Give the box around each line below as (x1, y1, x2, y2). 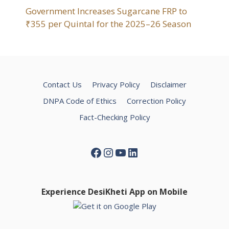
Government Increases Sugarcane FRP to (26, 5, 187, 17)
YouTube (114, 143, 165, 161)
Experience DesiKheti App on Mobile (41, 186, 188, 198)
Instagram (102, 143, 160, 161)
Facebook (89, 143, 143, 161)
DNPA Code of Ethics (43, 96, 117, 106)
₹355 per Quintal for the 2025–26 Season (26, 18, 191, 30)
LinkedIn (126, 143, 174, 161)
